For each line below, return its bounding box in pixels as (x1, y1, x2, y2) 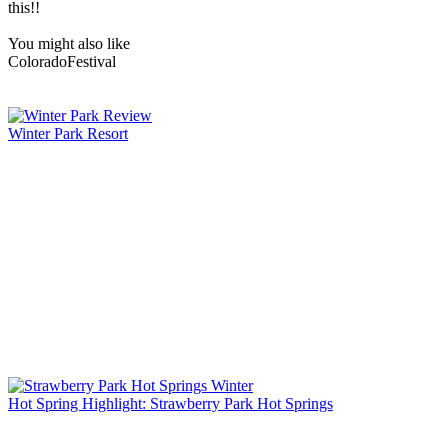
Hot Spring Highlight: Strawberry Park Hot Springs (8, 395, 333, 413)
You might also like (8, 35, 130, 53)
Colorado (8, 53, 67, 71)
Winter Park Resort (8, 125, 128, 143)
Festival (67, 53, 116, 71)
